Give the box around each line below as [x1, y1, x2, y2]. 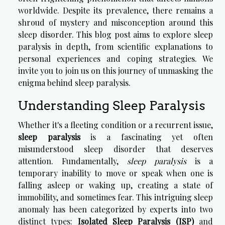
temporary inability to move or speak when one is [18, 168, 213, 179]
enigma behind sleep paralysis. [18, 77, 131, 88]
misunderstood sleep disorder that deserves [18, 144, 213, 155]
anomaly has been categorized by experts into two [18, 204, 213, 215]
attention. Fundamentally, [18, 156, 127, 167]
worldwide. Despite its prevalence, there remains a [18, 5, 213, 16]
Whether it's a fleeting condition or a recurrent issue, [18, 120, 213, 131]
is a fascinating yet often [80, 132, 213, 143]
